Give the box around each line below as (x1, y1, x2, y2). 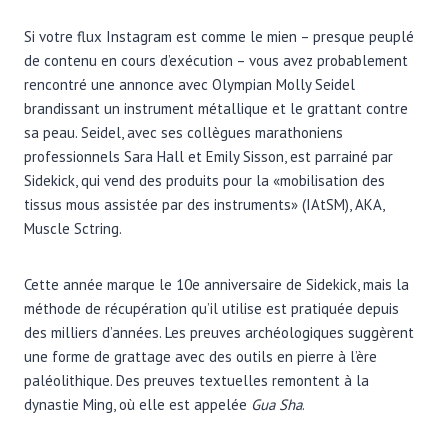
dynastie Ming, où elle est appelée (24, 394, 251, 414)
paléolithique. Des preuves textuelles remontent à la (24, 370, 369, 390)
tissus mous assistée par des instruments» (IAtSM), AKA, (24, 194, 384, 214)
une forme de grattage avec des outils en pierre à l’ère (24, 346, 377, 366)
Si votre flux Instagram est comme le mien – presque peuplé (24, 26, 414, 46)
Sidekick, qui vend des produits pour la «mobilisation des (24, 170, 385, 190)
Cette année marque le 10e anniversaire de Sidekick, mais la (24, 274, 409, 294)
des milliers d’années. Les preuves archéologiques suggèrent (24, 322, 414, 342)
